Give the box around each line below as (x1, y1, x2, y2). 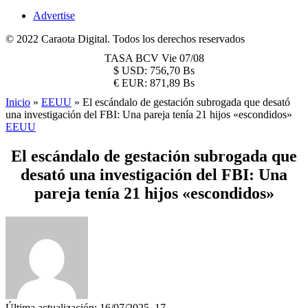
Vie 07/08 (161, 52, 204, 64)
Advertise (33, 10, 75, 21)
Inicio (5, 96, 30, 108)
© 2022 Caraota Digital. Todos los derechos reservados (5, 33, 245, 45)
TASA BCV (104, 52, 162, 64)
